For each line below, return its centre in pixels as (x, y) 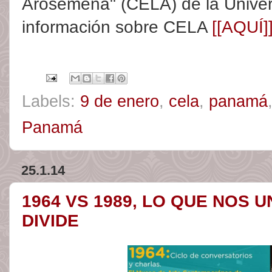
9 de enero (120, 101)
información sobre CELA (117, 27)
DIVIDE (50, 221)
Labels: (51, 101)
